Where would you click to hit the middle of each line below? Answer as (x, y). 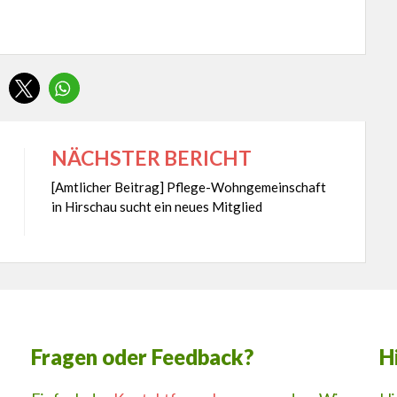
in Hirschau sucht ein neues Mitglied (156, 206)
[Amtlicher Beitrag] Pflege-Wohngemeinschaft (188, 187)
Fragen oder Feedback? (142, 356)
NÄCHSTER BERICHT (151, 157)
